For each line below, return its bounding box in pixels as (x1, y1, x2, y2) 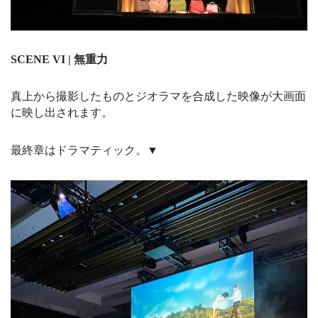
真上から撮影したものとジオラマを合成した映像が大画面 (11, 89, 306, 102)
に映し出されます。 (11, 106, 113, 119)
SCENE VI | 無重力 (11, 53, 108, 65)
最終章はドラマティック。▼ (11, 143, 158, 156)
